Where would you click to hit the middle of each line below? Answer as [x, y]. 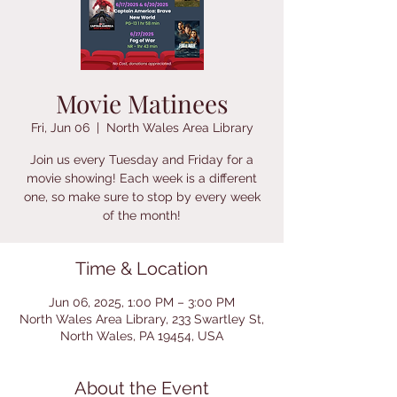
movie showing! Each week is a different [142, 178]
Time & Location [142, 269]
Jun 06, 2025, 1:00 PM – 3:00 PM [142, 302]
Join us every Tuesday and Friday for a [142, 160]
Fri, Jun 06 [60, 128]
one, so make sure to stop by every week [142, 197]
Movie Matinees [142, 103]
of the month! [142, 215]
